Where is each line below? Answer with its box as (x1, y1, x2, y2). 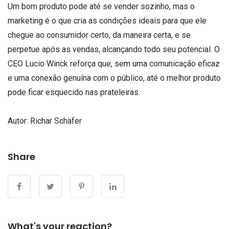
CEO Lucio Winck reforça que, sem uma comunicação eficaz (8, 59, 220, 69)
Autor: (8, 116, 30, 126)
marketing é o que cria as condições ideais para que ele (8, 16, 207, 26)
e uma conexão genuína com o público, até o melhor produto (8, 73, 221, 83)
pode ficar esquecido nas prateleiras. (8, 87, 140, 98)
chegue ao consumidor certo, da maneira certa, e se (8, 30, 191, 40)
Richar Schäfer (30, 116, 82, 126)
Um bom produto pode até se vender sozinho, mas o (8, 2, 195, 12)
